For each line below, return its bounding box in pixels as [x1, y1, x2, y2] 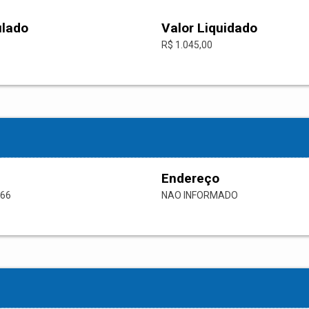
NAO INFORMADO [161, 190, 238, 201]
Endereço [161, 170, 219, 187]
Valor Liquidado [161, 20, 257, 37]
